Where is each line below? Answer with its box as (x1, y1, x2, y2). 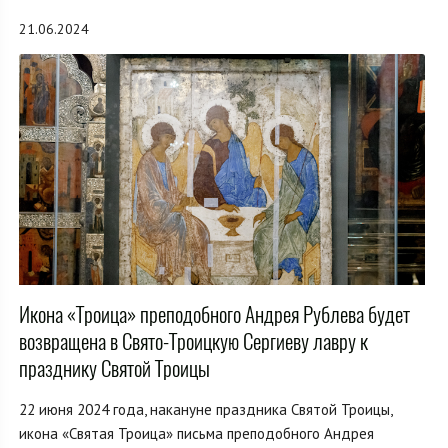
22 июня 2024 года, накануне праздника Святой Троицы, (19, 400, 392, 420)
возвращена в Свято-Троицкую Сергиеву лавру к (19, 327, 368, 357)
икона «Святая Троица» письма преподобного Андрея (19, 424, 374, 444)
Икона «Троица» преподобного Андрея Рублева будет (19, 300, 410, 330)
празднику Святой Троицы (19, 354, 210, 384)
